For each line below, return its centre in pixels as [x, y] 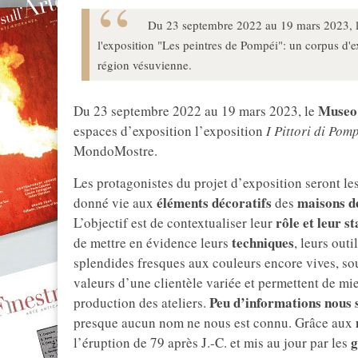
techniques [261, 243]
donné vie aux [115, 203]
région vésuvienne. [145, 64]
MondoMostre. [115, 151]
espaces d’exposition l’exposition [170, 131]
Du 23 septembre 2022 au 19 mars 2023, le [196, 111]
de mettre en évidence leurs [151, 243]
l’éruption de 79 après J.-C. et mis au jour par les [211, 343]
